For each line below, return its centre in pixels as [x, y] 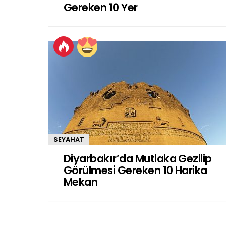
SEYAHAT [69, 139]
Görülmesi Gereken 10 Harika [135, 170]
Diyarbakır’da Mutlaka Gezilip [138, 158]
